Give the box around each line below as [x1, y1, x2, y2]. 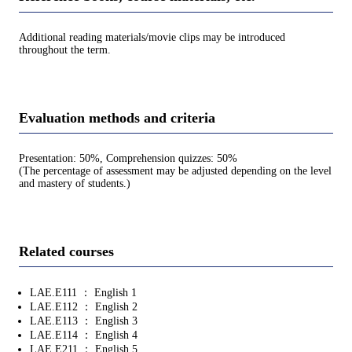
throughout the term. [19, 43, 111, 56]
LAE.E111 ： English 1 [30, 287, 137, 299]
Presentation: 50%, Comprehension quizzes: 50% [19, 152, 237, 164]
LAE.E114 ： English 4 [30, 329, 137, 342]
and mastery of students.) [19, 177, 130, 189]
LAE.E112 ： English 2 [30, 301, 137, 313]
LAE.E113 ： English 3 [30, 315, 137, 328]
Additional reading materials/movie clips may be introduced [19, 31, 285, 43]
